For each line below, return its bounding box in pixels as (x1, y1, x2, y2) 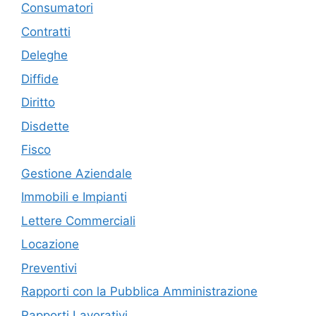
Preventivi (21, 260, 77, 275)
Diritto (21, 95, 55, 110)
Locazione (21, 237, 79, 252)
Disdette (21, 119, 69, 133)
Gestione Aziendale (21, 166, 132, 181)
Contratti (21, 24, 71, 39)
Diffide (21, 71, 59, 86)
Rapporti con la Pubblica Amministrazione (21, 284, 257, 299)
